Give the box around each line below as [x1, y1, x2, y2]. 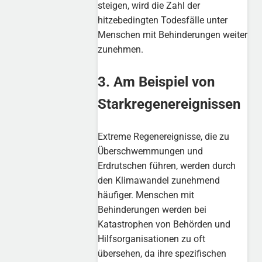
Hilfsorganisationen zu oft [98, 233, 206, 245]
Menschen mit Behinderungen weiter [98, 29, 248, 41]
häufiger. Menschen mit [98, 189, 195, 201]
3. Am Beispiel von [98, 74, 215, 91]
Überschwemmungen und [98, 146, 204, 157]
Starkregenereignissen [98, 96, 241, 113]
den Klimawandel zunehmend [98, 175, 220, 187]
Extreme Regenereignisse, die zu [98, 131, 230, 143]
